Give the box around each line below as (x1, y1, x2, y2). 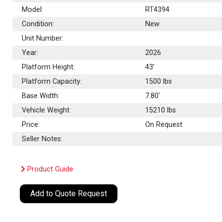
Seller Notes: (22, 134, 63, 143)
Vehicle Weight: (22, 106, 71, 114)
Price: (22, 120, 40, 129)
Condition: (22, 19, 55, 28)
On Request (145, 120, 183, 129)
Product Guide (25, 165, 74, 173)
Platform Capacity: (22, 77, 82, 86)
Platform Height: (22, 62, 75, 71)
